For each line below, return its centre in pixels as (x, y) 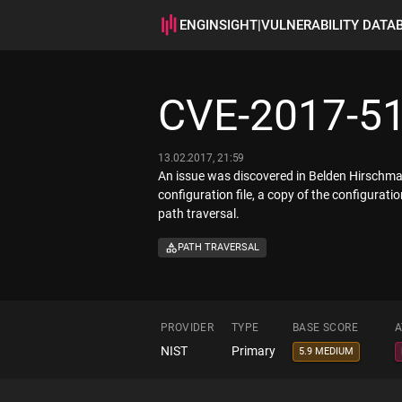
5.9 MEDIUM (326, 352)
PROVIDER (188, 328)
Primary (253, 351)
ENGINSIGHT (218, 25)
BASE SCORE (325, 328)
